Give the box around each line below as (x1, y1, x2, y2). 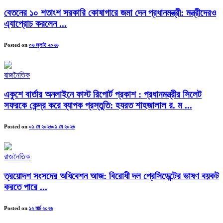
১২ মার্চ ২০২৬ (29, 205, 53, 211)
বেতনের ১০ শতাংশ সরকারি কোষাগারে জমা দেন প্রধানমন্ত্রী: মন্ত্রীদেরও (4, 7, 216, 18)
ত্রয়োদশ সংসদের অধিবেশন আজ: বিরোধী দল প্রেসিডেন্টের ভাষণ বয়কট (4, 170, 219, 181)
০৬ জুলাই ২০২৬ (29, 42, 58, 48)
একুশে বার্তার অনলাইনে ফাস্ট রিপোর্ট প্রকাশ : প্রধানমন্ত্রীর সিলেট (4, 89, 202, 100)
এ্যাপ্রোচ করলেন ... (4, 18, 67, 29)
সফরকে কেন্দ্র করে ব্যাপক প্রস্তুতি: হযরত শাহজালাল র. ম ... (4, 100, 192, 111)
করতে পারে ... (4, 181, 47, 192)
